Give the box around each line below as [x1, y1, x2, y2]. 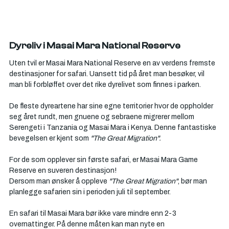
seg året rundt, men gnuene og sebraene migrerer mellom [9, 111, 196, 123]
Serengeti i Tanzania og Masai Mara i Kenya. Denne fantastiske [9, 122, 218, 133]
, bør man [178, 175, 209, 187]
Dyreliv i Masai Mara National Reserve [9, 40, 180, 52]
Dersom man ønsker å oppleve [9, 175, 109, 187]
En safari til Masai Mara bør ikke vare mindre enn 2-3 [9, 208, 178, 219]
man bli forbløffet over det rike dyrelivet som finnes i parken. [9, 79, 201, 90]
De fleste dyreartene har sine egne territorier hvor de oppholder [9, 100, 215, 112]
